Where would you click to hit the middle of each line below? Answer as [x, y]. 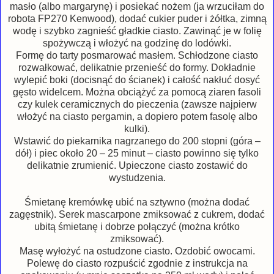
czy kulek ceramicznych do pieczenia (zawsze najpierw [137, 105]
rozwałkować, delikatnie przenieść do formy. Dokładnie [137, 68]
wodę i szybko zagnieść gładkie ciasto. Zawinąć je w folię [137, 31]
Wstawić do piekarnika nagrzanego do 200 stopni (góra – [137, 141]
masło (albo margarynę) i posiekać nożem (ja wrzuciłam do [137, 7]
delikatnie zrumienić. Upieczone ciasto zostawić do [137, 166]
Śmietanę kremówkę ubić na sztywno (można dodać [137, 202]
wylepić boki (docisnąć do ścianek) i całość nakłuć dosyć [137, 80]
